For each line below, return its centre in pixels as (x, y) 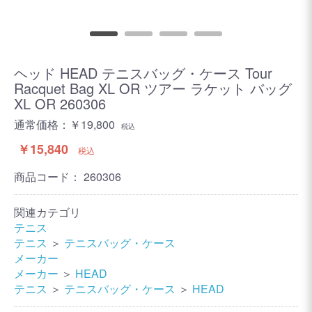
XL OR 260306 (60, 103)
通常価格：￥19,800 (64, 124)
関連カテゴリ (47, 212)
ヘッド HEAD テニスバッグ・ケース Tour (143, 73)
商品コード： (49, 177)
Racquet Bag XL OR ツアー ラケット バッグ (153, 88)
